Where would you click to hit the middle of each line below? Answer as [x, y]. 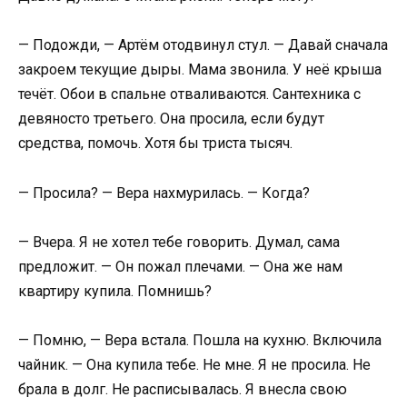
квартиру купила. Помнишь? [115, 291]
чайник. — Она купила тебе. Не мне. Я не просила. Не [194, 364]
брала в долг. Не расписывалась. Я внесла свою [183, 389]
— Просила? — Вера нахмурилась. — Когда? [164, 193]
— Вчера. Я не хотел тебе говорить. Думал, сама [179, 242]
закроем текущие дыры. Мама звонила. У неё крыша [200, 70]
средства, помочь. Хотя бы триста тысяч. [155, 144]
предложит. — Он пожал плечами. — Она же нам [180, 266]
